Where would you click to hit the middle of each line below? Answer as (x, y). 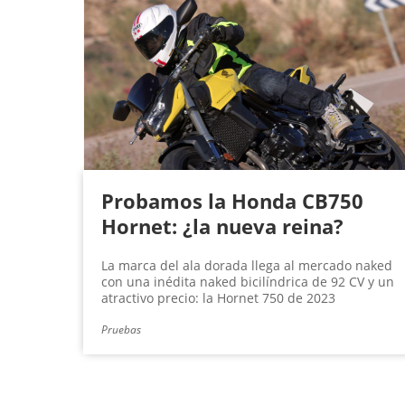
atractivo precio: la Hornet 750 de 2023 (218, 298)
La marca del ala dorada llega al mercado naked (247, 266)
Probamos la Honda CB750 (232, 201)
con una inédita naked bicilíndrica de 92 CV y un (248, 282)
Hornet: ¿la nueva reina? (222, 226)
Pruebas (121, 330)
